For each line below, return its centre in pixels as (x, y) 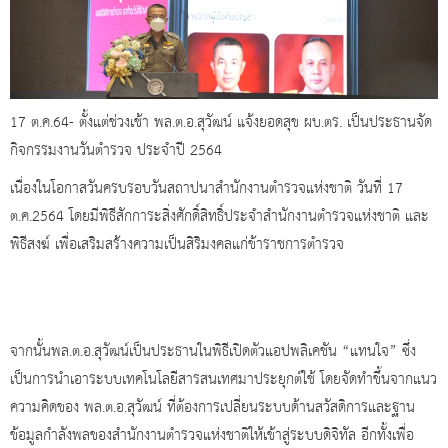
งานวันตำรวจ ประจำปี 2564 (139, 150)
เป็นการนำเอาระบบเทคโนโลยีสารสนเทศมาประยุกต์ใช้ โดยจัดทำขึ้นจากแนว (223, 379)
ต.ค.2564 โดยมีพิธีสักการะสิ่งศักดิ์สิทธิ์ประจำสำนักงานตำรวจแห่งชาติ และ (219, 216)
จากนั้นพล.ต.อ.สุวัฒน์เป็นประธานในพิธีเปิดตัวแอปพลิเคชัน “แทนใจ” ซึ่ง (213, 351)
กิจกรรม (33, 150)
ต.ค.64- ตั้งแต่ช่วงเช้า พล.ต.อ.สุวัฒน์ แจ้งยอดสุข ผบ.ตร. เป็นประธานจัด (231, 122)
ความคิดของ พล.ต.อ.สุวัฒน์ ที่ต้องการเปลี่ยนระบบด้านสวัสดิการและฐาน (212, 407)
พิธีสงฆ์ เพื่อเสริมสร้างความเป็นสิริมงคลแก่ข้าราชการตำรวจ (177, 244)
